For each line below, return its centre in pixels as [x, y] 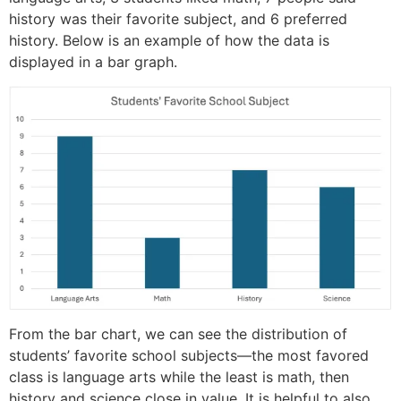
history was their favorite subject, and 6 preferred [178, 19]
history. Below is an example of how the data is [169, 41]
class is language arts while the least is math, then [179, 377]
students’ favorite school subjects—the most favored [189, 356]
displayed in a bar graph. [93, 62]
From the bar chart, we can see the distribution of [178, 334]
